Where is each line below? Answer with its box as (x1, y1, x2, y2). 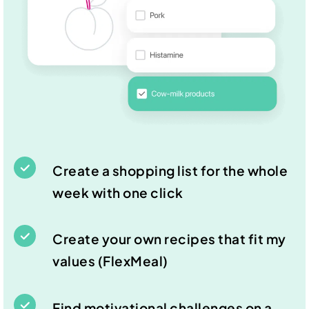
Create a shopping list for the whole (52, 161, 288, 179)
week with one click (52, 183, 183, 201)
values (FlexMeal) (52, 252, 168, 270)
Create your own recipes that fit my (52, 230, 286, 248)
